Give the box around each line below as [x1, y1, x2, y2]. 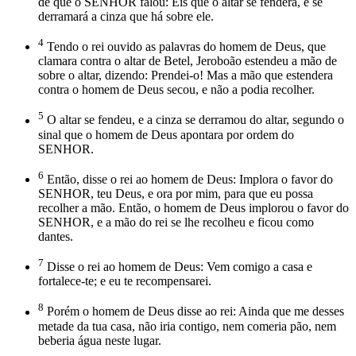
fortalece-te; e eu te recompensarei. [38, 274, 211, 288]
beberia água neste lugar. [38, 333, 161, 347]
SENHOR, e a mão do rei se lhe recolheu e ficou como [38, 215, 314, 229]
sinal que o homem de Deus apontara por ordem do [38, 127, 294, 141]
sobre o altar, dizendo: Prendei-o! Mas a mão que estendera [38, 68, 333, 83]
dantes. [38, 229, 73, 243]
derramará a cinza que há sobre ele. [38, 9, 214, 23]
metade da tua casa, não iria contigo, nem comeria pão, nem [38, 319, 336, 333]
